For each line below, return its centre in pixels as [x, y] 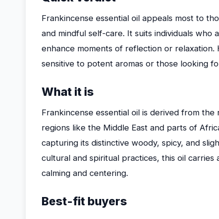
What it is [68, 92]
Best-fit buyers [84, 201]
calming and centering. [85, 173]
